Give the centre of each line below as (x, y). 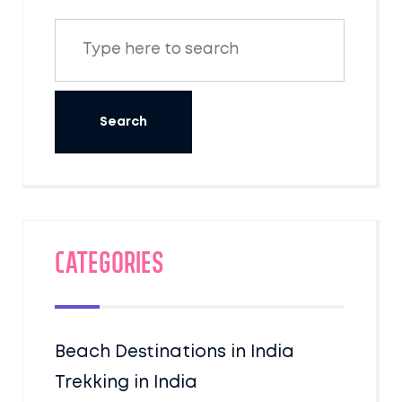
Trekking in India (126, 382)
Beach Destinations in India (175, 352)
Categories (109, 266)
